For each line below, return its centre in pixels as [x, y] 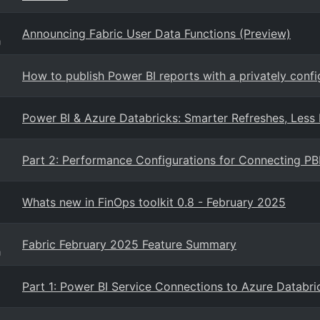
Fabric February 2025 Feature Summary [129, 244]
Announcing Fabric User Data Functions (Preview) [156, 34]
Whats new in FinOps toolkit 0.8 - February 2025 [154, 202]
